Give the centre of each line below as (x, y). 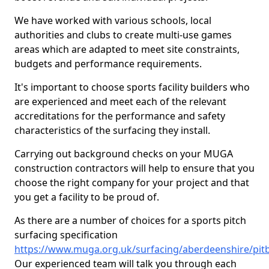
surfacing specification (66, 235)
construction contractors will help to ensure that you (134, 168)
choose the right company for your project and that (132, 183)
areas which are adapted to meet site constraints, (127, 49)
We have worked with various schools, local (113, 20)
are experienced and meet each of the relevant (120, 101)
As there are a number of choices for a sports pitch (130, 220)
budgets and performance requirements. (108, 64)
